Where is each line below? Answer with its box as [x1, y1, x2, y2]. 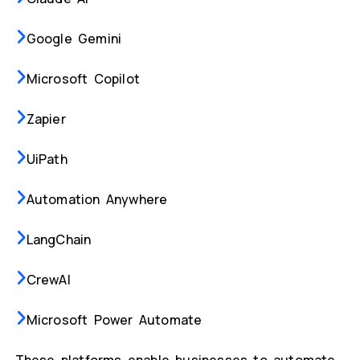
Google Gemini [26, 30, 122, 48]
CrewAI [26, 271, 71, 289]
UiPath [26, 150, 67, 169]
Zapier [26, 110, 66, 129]
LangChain [26, 231, 92, 249]
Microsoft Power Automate [26, 311, 202, 329]
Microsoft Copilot [26, 70, 140, 88]
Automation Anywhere [26, 190, 168, 209]
